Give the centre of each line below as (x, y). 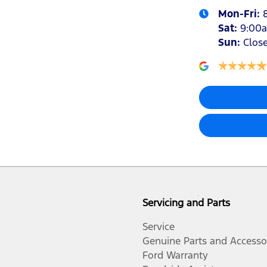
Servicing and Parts (186, 202)
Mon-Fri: (240, 14)
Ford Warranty (175, 255)
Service (159, 226)
